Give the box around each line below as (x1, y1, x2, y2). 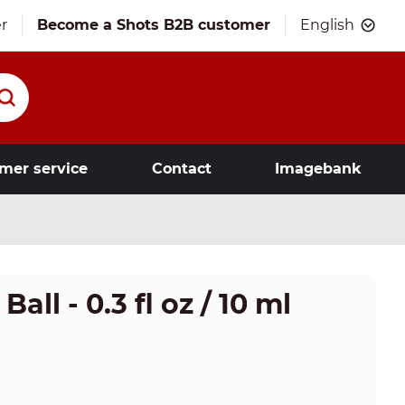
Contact (151, 160, 212, 177)
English (300, 16, 354, 33)
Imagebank (274, 160, 362, 177)
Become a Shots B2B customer (37, 16, 270, 33)
